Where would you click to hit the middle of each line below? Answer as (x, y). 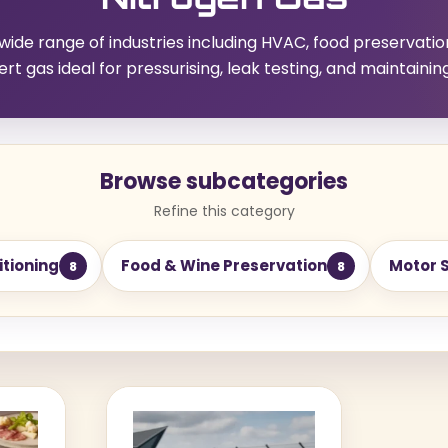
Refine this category (224, 211)
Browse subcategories (224, 181)
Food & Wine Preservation (223, 265)
